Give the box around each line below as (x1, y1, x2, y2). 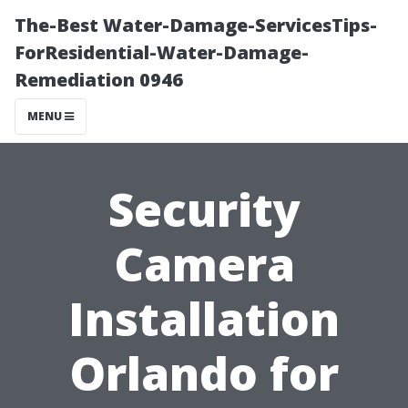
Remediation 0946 (15, 67, 183, 92)
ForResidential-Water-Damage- (15, 40, 309, 65)
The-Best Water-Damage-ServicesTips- (15, 13, 377, 37)
